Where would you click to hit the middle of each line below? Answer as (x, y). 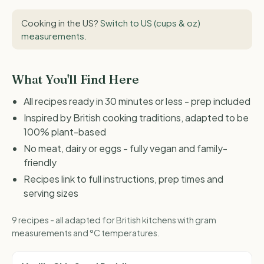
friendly (40, 162)
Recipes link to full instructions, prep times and (123, 179)
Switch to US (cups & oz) (150, 23)
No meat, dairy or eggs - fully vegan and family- (126, 148)
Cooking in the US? (61, 23)
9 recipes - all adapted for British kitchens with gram (114, 220)
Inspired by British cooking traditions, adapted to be (136, 117)
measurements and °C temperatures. (86, 233)
